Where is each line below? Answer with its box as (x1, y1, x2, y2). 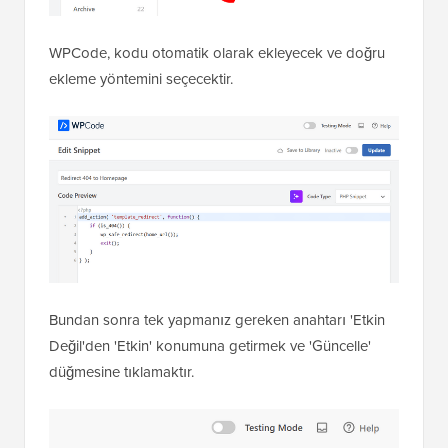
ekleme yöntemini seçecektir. (49, 68, 233, 91)
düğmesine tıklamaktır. (49, 361, 194, 384)
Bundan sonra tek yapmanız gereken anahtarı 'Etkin (49, 309, 385, 332)
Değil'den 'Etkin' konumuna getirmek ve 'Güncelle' (49, 335, 371, 358)
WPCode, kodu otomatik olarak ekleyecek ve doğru (49, 42, 385, 65)
